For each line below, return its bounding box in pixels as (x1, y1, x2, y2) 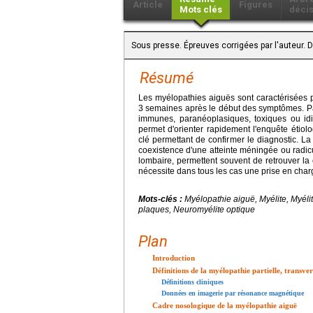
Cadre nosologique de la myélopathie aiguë (152, 300, 297, 310)
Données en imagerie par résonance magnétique (161, 289, 304, 297)
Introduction (152, 253, 195, 262)
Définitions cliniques (161, 277, 224, 286)
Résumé (140, 68, 194, 87)
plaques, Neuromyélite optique (138, 204, 255, 214)
